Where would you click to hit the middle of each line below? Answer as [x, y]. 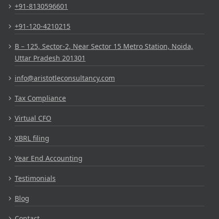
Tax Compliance [40, 98]
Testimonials [35, 178]
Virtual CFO [33, 118]
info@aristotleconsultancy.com [65, 78]
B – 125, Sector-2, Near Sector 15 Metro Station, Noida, [104, 46]
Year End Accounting [49, 158]
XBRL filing [32, 138]
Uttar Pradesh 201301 [50, 58]
